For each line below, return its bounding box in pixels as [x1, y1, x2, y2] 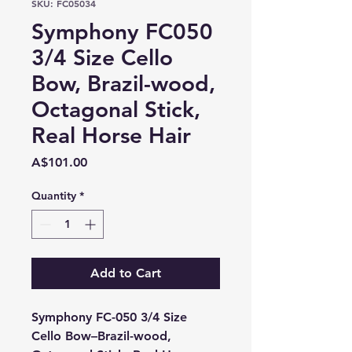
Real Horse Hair [31, 122, 191, 148]
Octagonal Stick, [31, 96, 200, 123]
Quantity [31, 189, 76, 203]
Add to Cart [90, 266, 161, 280]
